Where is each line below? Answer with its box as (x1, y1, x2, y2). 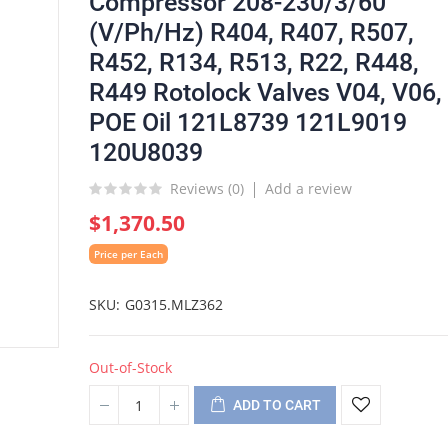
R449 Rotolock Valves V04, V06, (89, 78, 442, 107)
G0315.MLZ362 (125, 295, 223, 314)
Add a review (265, 179, 352, 198)
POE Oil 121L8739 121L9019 (89, 108, 407, 137)
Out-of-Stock (89, 358, 172, 377)
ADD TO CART (233, 397, 321, 413)
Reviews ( (170, 178, 232, 198)
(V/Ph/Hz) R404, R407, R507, (89, 18, 414, 47)
